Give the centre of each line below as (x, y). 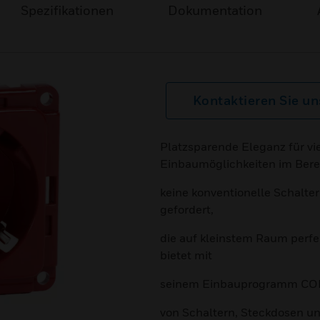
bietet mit (186, 255)
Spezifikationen (67, 10)
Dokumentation (215, 10)
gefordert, (187, 209)
